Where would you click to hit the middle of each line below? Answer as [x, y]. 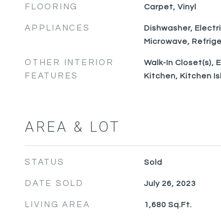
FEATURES [52, 76]
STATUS [45, 162]
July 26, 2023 [170, 184]
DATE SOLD [54, 184]
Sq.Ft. [180, 205]
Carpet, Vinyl [170, 7]
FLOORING [51, 7]
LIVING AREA [57, 205]
